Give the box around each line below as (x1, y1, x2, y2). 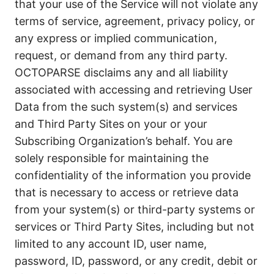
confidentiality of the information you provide (15, 169, 251, 182)
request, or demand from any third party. (15, 49, 228, 62)
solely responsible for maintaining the (15, 152, 209, 165)
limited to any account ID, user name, (15, 237, 207, 250)
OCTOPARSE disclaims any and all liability (15, 66, 228, 79)
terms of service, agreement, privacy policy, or (15, 15, 255, 28)
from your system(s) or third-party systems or (15, 203, 255, 216)
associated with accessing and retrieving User (15, 83, 253, 96)
